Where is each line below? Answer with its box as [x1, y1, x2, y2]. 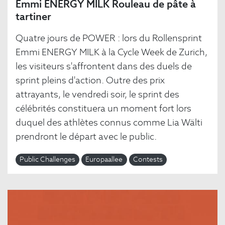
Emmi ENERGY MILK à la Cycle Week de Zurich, [16, 46, 207, 58]
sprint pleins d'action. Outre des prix [16, 74, 165, 86]
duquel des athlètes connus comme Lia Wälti [16, 117, 202, 129]
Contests [133, 155, 163, 164]
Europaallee [85, 155, 123, 164]
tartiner [16, 10, 51, 24]
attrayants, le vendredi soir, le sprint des [16, 88, 179, 100]
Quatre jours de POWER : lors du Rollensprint [16, 32, 202, 44]
